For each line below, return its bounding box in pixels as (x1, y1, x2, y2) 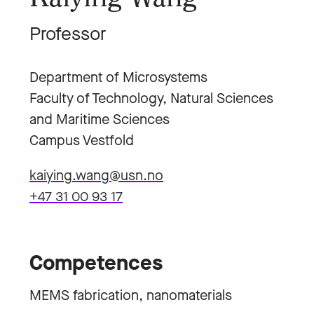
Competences (29, 249, 163, 277)
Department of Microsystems (29, 68, 207, 87)
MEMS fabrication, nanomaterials (29, 286, 232, 305)
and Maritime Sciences (29, 110, 170, 129)
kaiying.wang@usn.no (29, 166, 163, 185)
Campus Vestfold (29, 131, 134, 150)
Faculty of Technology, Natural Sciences (29, 89, 273, 108)
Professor (29, 22, 106, 46)
